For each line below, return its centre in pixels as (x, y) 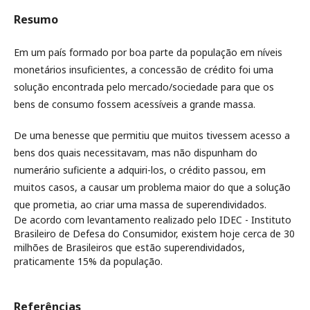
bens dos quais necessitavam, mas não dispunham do (136, 153)
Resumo (36, 19)
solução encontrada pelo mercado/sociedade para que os (144, 87)
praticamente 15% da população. (88, 261)
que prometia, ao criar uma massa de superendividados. (140, 204)
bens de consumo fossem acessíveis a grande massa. (135, 104)
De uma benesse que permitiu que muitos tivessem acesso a (152, 135)
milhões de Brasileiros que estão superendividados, (129, 247)
